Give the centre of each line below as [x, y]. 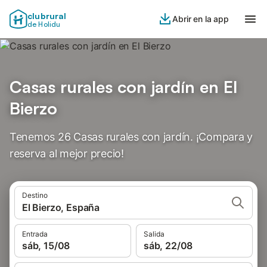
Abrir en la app [201, 19]
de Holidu [44, 24]
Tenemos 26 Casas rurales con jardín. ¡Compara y [131, 137]
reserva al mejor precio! [67, 153]
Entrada [35, 234]
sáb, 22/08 [168, 246]
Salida [154, 234]
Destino [35, 195]
